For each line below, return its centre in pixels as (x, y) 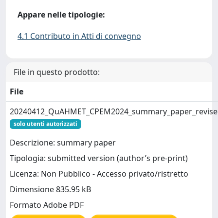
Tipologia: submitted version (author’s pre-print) (99, 158)
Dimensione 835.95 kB (50, 190)
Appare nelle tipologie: (61, 14)
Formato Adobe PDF (47, 205)
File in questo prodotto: (57, 72)
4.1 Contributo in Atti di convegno (79, 36)
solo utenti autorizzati (45, 124)
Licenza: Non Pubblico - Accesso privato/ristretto (99, 174)
